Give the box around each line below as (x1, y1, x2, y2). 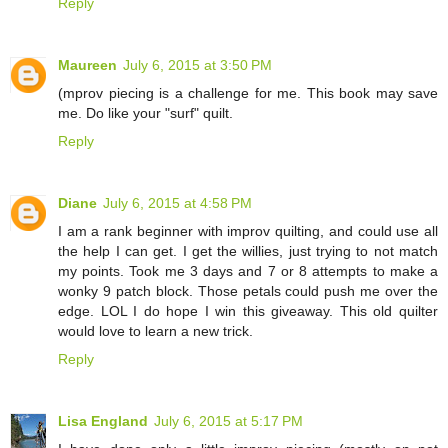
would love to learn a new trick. (58, 322, 253, 339)
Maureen (58, 56, 117, 73)
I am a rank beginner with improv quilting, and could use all (58, 222, 438, 239)
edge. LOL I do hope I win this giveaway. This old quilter (58, 302, 438, 319)
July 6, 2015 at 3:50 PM (123, 56, 272, 73)
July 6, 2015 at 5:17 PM (154, 412, 303, 429)
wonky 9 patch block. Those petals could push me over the (58, 282, 438, 299)
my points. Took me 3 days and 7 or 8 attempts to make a (58, 262, 438, 279)
